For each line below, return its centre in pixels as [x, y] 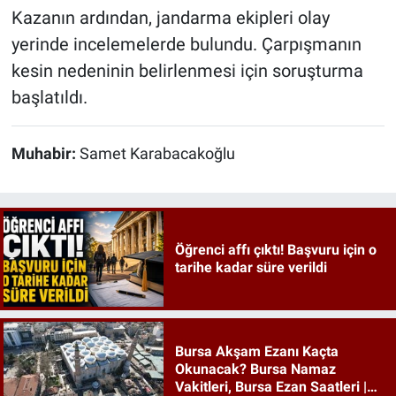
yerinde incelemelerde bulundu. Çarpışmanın [186, 44]
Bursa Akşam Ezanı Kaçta [256, 352]
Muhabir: [45, 153]
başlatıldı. [49, 97]
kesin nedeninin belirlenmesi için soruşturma [187, 70]
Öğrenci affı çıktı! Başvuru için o [275, 250]
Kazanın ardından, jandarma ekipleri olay [170, 17]
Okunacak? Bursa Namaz [255, 369]
